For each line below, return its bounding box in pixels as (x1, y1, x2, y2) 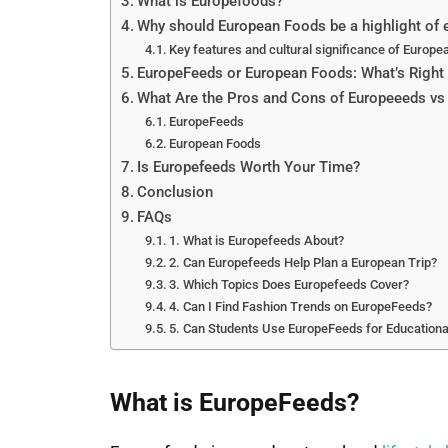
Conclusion (136, 183, 217, 202)
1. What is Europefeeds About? (169, 232, 345, 249)
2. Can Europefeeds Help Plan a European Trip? (169, 254, 438, 271)
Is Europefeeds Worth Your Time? (136, 158, 360, 177)
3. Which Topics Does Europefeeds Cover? (169, 276, 410, 293)
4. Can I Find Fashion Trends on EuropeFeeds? (169, 298, 433, 315)
